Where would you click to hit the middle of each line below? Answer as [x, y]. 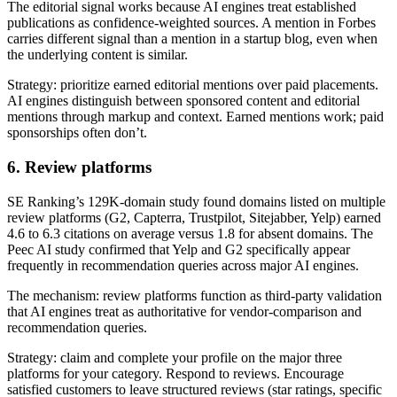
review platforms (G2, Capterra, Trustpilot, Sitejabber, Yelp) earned [194, 217]
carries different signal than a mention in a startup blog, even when [192, 39]
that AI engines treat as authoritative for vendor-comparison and [184, 311]
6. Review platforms [79, 167]
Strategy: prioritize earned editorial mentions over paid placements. [193, 85]
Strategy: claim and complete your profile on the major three [175, 357]
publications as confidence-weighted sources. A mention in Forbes [191, 23]
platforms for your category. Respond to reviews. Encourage [175, 373]
